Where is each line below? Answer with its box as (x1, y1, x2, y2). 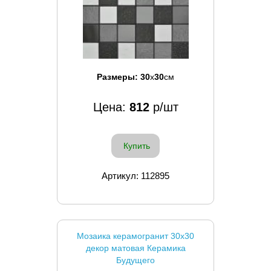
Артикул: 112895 (102, 170, 169, 181)
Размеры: (97, 71, 140, 82)
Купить (123, 140, 150, 151)
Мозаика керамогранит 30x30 (77, 230, 194, 241)
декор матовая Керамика (85, 243, 186, 253)
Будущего (116, 255, 155, 265)
